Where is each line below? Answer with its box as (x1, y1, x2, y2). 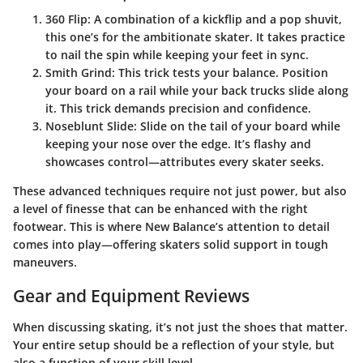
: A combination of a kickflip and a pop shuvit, (88, 11, 342, 28)
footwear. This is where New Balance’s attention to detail (13, 219, 330, 235)
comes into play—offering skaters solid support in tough (13, 237, 328, 253)
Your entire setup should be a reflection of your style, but (13, 336, 335, 352)
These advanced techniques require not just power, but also (13, 183, 347, 199)
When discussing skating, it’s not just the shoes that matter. (13, 318, 348, 335)
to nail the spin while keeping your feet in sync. (45, 47, 309, 63)
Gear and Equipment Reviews (13, 284, 250, 308)
